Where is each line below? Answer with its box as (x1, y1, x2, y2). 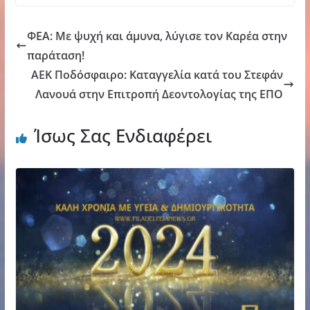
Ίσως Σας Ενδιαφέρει (33, 122, 212, 148)
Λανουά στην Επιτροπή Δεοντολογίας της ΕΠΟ (35, 86, 284, 102)
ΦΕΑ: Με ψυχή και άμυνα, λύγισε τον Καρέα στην (26, 28, 287, 44)
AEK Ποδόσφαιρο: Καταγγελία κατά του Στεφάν (31, 66, 284, 82)
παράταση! (26, 47, 84, 63)
